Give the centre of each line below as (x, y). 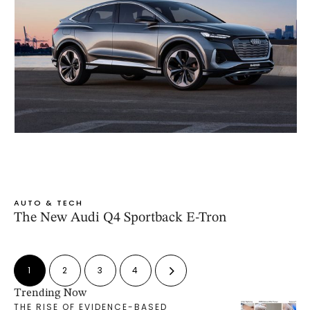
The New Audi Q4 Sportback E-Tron (120, 218)
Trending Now (50, 294)
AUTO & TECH (48, 203)
